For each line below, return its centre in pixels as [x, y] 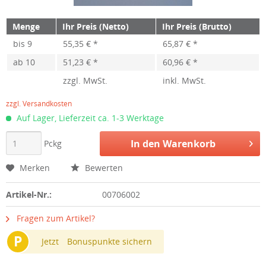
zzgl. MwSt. [85, 80]
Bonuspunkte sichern [110, 241]
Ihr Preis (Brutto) [197, 26]
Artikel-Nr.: [29, 194]
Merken [35, 168]
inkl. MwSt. [184, 80]
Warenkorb [189, 144]
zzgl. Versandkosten [39, 104]
